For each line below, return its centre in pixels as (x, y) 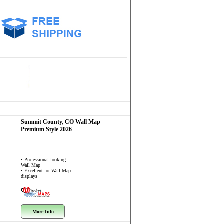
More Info (43, 212)
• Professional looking (43, 160)
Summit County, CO (48, 122)
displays (29, 176)
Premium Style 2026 (46, 129)
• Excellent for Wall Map (46, 171)
